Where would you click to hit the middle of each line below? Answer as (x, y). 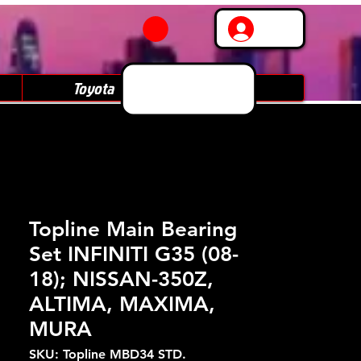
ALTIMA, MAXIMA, (122, 304)
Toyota (93, 88)
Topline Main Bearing (133, 229)
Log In (283, 29)
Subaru (234, 88)
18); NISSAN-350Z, (121, 279)
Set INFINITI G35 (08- (134, 254)
